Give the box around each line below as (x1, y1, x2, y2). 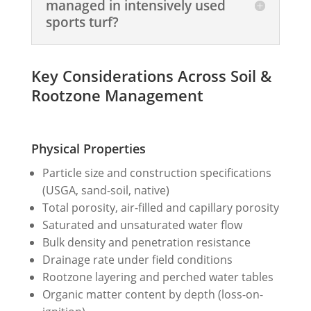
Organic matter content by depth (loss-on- (42, 286, 263, 302)
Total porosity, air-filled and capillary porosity (42, 199, 279, 215)
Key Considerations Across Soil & (31, 65, 271, 86)
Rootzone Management (31, 84, 203, 106)
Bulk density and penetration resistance (42, 234, 251, 250)
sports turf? (45, 12, 119, 31)
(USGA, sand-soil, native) (42, 182, 169, 198)
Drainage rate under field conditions (42, 251, 233, 267)
